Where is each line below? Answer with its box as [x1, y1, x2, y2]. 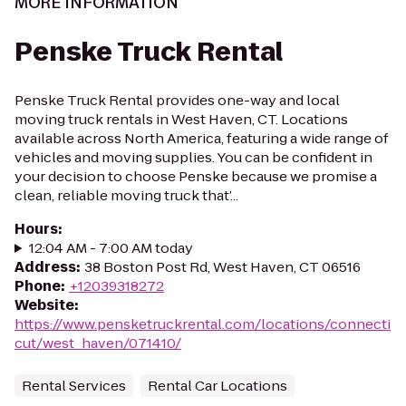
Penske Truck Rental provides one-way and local [14, 91, 340, 110]
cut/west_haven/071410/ [14, 333, 181, 353]
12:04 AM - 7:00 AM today [28, 238, 193, 257]
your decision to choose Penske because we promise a [14, 167, 377, 186]
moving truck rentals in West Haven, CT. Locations [14, 110, 348, 129]
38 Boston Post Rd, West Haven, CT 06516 [84, 257, 361, 276]
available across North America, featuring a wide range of [14, 129, 389, 148]
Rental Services [22, 376, 126, 395]
